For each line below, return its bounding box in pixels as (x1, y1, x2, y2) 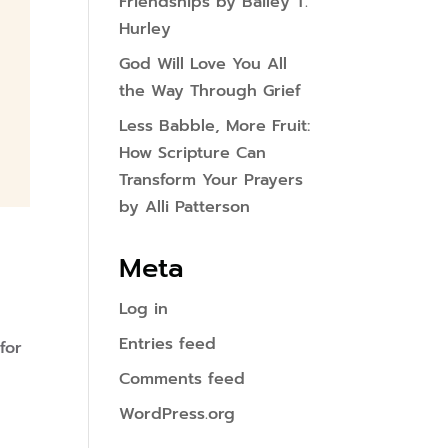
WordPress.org (119, 402, 236, 426)
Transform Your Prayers (119, 168, 304, 192)
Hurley (119, 17, 172, 41)
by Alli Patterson (119, 195, 251, 219)
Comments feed (119, 367, 246, 391)
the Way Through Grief (119, 79, 302, 103)
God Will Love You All (119, 52, 288, 76)
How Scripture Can (119, 141, 267, 165)
